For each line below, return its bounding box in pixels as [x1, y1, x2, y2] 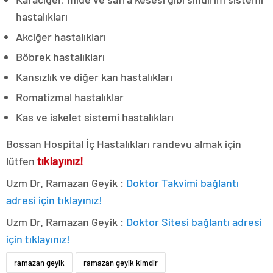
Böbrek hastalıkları [16, 50, 105, 64]
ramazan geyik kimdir [83, 258, 158, 268]
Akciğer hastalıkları [16, 30, 106, 44]
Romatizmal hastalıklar [16, 90, 124, 104]
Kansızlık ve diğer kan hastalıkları [16, 70, 172, 84]
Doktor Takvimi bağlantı [126, 176, 239, 190]
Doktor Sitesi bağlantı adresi [126, 215, 262, 229]
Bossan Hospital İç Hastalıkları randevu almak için [6, 137, 241, 151]
